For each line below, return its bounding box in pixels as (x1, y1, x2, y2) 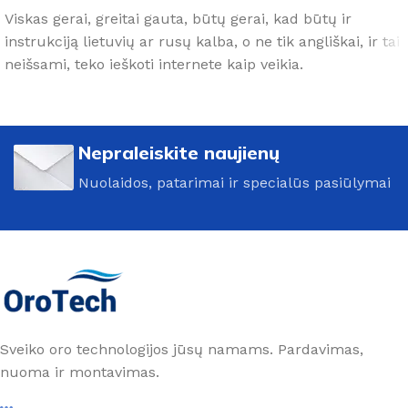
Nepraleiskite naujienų (78, 140, 280, 164)
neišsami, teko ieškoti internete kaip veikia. (5, 55, 303, 73)
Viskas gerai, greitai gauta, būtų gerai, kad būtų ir (5, 9, 352, 27)
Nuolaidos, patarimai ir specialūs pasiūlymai (78, 173, 391, 191)
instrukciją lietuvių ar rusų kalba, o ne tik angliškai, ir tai (5, 32, 400, 50)
